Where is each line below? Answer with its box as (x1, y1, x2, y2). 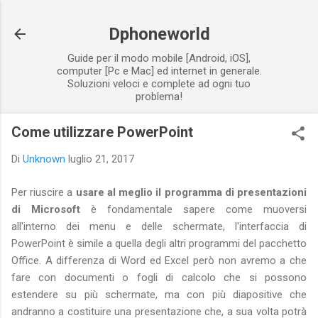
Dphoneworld (108, 24, 210, 44)
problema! (136, 90, 182, 103)
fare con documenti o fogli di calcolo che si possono (11, 270, 307, 284)
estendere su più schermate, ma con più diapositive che (11, 287, 307, 301)
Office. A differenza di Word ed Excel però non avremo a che (11, 253, 307, 267)
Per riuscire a (11, 185, 76, 199)
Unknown (23, 153, 65, 165)
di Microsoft (11, 202, 80, 216)
